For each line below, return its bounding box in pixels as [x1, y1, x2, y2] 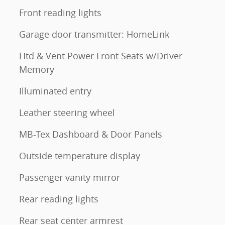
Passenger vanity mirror [19, 171, 120, 184]
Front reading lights [19, 7, 101, 19]
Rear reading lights [19, 193, 98, 205]
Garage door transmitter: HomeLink [19, 28, 169, 41]
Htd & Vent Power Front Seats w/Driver [19, 50, 182, 62]
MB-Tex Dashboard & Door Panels [19, 128, 163, 141]
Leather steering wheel [19, 106, 115, 119]
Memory [19, 63, 54, 76]
